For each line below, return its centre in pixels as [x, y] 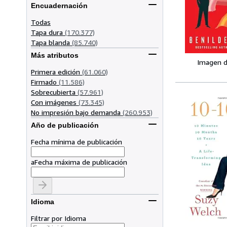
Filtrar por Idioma [59, 218]
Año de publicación [65, 125]
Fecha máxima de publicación [81, 162]
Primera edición [55, 71]
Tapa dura [47, 32]
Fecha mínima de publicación [77, 141]
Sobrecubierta [53, 92]
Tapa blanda [50, 42]
